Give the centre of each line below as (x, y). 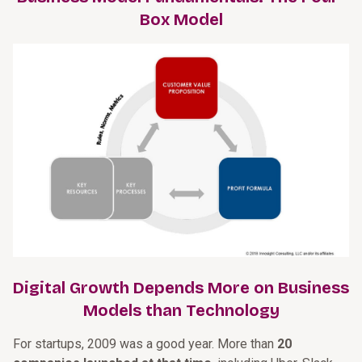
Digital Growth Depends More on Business (181, 288)
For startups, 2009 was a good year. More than (145, 344)
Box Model (181, 19)
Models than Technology (181, 311)
